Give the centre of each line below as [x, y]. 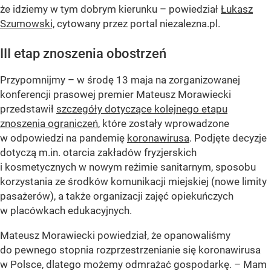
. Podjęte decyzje [228, 138]
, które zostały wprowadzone [164, 124]
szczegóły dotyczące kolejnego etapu [142, 109]
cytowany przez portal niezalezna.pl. [137, 24]
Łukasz [237, 9]
